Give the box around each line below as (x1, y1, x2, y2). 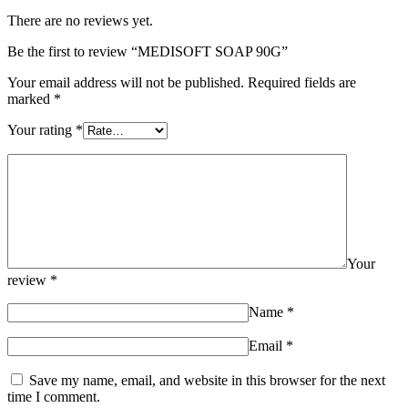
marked (7, 90, 54, 107)
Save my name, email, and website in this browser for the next (29, 372, 385, 388)
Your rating (7, 121, 76, 138)
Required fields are (248, 74, 356, 90)
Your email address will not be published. (7, 74, 244, 90)
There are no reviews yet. (7, 12, 153, 28)
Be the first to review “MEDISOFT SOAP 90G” (7, 43, 288, 59)
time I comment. (7, 388, 100, 404)
